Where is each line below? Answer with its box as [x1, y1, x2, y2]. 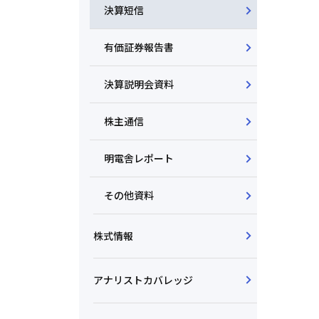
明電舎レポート [104, 151, 174, 166]
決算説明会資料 [104, 77, 174, 92]
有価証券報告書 [104, 40, 174, 55]
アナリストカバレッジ [93, 272, 193, 287]
